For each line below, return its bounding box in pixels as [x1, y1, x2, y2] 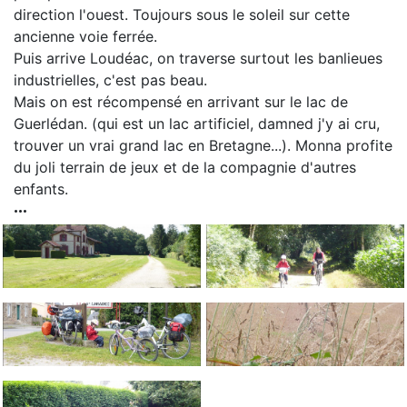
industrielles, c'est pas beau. [14, 70, 212, 89]
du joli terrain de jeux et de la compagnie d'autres [14, 157, 356, 176]
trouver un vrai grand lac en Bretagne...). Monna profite [14, 135, 392, 154]
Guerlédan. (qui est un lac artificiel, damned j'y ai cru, [14, 114, 380, 133]
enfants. [14, 179, 68, 198]
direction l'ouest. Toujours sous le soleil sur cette [14, 5, 350, 24]
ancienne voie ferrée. [14, 26, 162, 45]
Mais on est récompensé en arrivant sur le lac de [14, 92, 348, 111]
